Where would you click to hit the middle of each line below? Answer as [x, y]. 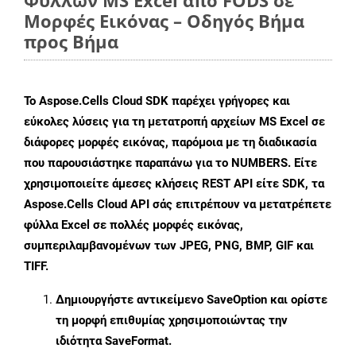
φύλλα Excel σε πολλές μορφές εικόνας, [133, 225]
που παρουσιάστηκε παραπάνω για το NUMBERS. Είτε [170, 163]
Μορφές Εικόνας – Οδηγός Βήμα [164, 21]
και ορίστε [297, 300]
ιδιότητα [80, 341]
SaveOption [237, 300]
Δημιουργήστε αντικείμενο [131, 300]
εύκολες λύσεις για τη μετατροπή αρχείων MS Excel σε [174, 122]
